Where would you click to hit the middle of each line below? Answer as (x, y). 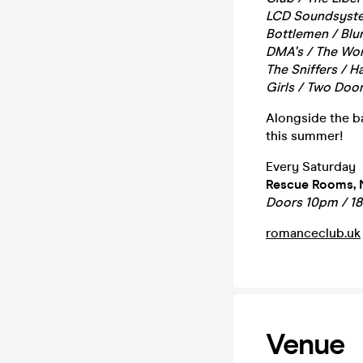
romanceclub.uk (313, 233)
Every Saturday (311, 167)
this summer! (305, 136)
